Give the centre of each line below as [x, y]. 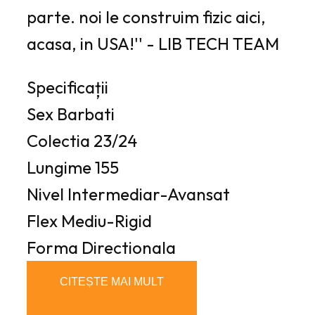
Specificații [67, 88]
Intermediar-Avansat [149, 194]
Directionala [129, 248]
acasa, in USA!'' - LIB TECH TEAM [153, 44]
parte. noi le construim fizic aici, [146, 17]
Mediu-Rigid [107, 221]
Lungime [59, 168]
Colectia [58, 141]
